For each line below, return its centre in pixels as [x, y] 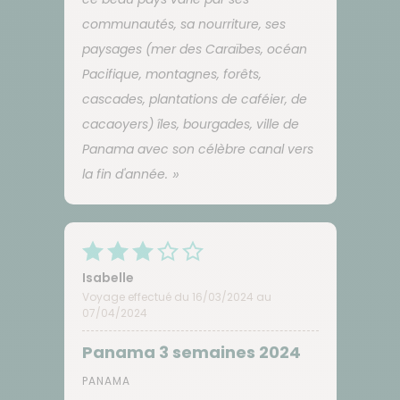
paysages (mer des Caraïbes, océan [194, 49]
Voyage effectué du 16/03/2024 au [176, 296]
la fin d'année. [125, 174]
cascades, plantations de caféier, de [194, 99]
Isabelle [108, 277]
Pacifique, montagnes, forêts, [171, 74]
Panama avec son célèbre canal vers [197, 149]
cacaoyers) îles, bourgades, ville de [190, 124]
